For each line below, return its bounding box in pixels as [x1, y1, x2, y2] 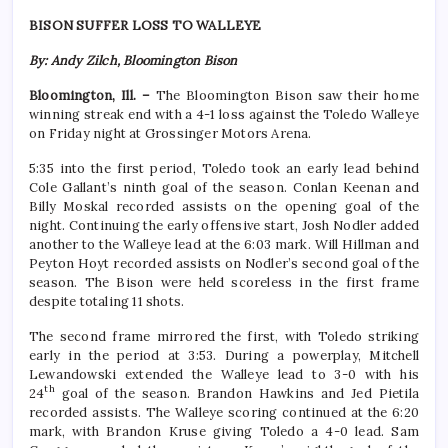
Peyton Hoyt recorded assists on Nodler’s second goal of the [29, 255, 419, 273]
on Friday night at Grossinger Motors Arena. [29, 125, 312, 143]
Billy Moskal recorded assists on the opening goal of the [29, 198, 419, 216]
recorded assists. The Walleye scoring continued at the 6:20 [29, 404, 419, 422]
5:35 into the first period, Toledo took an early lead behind [29, 160, 419, 178]
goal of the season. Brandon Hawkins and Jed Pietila [54, 385, 419, 403]
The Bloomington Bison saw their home [155, 87, 420, 105]
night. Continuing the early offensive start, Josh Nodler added [29, 217, 419, 235]
